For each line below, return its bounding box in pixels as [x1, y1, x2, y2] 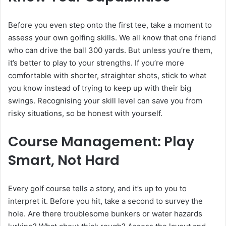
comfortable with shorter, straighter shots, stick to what [8, 71, 206, 81]
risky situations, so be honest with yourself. [8, 108, 162, 119]
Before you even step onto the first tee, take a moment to [8, 20, 212, 30]
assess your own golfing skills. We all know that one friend [8, 33, 216, 43]
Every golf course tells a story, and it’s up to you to [8, 184, 187, 194]
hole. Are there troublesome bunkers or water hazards [8, 209, 202, 219]
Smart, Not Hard [8, 151, 120, 170]
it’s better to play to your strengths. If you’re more [8, 58, 184, 68]
